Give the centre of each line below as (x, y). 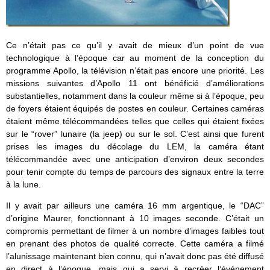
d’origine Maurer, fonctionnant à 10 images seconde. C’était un (135, 218)
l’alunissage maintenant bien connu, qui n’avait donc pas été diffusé (135, 256)
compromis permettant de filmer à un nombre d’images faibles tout (135, 231)
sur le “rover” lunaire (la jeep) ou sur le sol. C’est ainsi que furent (135, 134)
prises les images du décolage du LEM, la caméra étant (135, 147)
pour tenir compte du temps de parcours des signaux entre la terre (135, 172)
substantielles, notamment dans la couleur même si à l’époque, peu (135, 96)
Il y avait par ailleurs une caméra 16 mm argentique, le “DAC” (135, 206)
